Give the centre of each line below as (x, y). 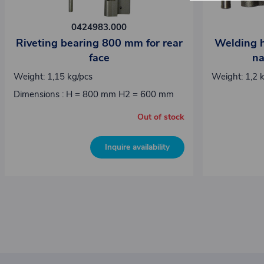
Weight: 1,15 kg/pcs (53, 76)
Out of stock (161, 117)
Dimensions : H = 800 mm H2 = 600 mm (93, 94)
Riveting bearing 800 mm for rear (99, 43)
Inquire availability (138, 147)
